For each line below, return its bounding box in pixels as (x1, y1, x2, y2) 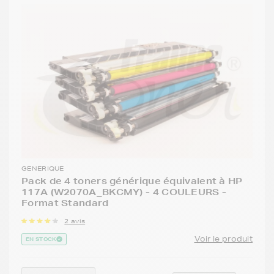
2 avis (64, 217, 86, 226)
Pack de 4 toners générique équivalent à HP (21, 176, 243, 187)
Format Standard (21, 198, 109, 209)
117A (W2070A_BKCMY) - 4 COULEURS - (21, 187, 227, 198)
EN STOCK (26, 235, 57, 244)
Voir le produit (194, 234, 253, 245)
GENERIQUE (21, 164, 64, 173)
